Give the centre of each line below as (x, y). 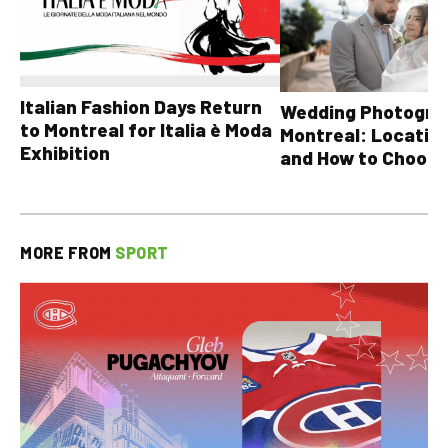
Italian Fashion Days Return (141, 107)
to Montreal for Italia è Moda (146, 130)
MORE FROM (67, 253)
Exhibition (65, 153)
